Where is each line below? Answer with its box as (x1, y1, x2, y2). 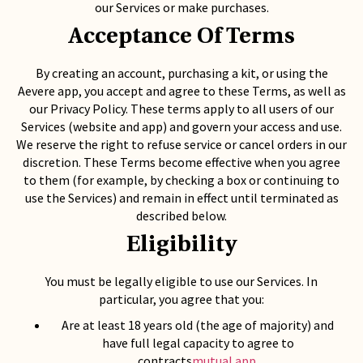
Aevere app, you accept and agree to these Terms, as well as (17, 83, 346, 99)
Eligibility (126, 234, 237, 257)
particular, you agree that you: (99, 291, 264, 307)
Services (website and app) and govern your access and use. (21, 118, 342, 135)
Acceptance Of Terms (68, 26, 295, 49)
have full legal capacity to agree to (101, 335, 294, 351)
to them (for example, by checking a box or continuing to (23, 172, 340, 188)
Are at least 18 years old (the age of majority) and (62, 317, 334, 333)
